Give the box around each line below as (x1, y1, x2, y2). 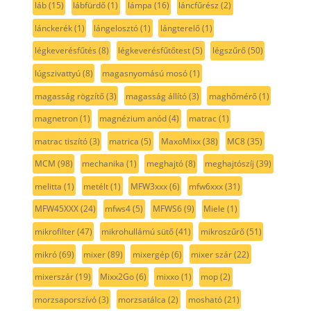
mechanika (82, 158, 125, 170)
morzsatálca (118, 293, 167, 305)
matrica (109, 135, 140, 147)
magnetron (34, 112, 78, 125)
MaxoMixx (160, 135, 201, 147)
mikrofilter (34, 225, 75, 237)
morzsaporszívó (34, 293, 96, 305)
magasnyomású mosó (102, 67, 188, 80)
